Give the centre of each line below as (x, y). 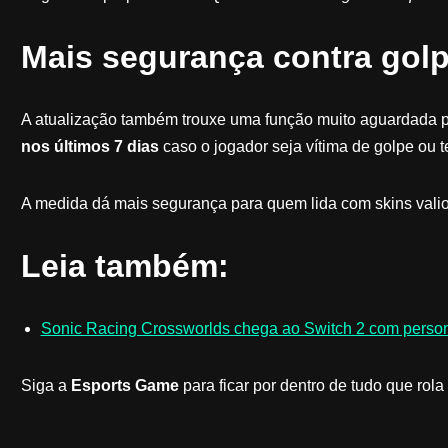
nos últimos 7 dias (89, 146)
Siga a (45, 385)
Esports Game (124, 385)
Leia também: (124, 265)
